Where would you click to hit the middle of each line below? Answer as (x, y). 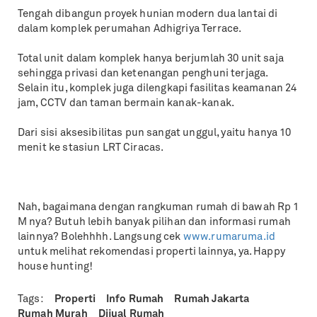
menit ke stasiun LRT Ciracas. (91, 148)
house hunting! (56, 267)
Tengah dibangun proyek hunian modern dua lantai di (148, 15)
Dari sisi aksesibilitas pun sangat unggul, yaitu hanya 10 (155, 133)
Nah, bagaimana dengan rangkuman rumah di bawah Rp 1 (158, 208)
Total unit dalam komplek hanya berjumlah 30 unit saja (151, 59)
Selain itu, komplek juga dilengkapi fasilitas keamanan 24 (157, 89)
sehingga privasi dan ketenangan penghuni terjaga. (143, 74)
